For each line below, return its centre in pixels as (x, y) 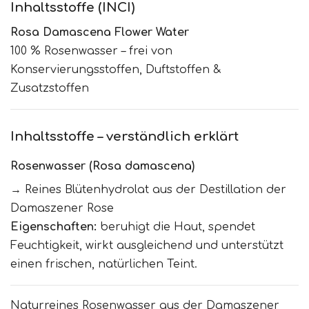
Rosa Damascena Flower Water (100, 33)
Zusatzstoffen (50, 89)
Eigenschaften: (53, 227)
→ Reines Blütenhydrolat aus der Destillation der (148, 190)
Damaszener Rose (62, 209)
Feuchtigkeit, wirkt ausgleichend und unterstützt (147, 246)
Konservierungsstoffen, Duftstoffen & (116, 70)
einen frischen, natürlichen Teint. (104, 265)
